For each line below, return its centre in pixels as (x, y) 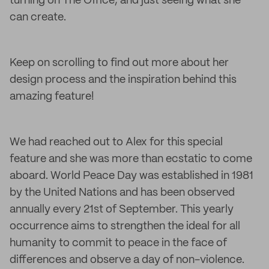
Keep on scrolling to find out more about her (119, 63)
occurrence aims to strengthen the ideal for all (125, 226)
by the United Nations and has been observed (122, 193)
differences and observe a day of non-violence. (127, 260)
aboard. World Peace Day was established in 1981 (131, 176)
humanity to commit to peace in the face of (118, 243)
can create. (38, 17)
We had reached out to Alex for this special (116, 142)
